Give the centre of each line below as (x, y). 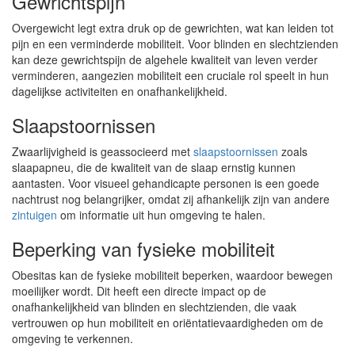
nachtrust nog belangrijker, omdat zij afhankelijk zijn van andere (171, 199)
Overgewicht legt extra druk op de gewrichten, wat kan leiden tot (173, 28)
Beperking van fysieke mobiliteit (143, 248)
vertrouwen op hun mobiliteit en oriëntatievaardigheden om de (168, 323)
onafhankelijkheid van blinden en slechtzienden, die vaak (154, 307)
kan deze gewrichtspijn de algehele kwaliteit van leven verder (165, 59)
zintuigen (34, 215)
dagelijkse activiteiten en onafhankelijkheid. (120, 91)
